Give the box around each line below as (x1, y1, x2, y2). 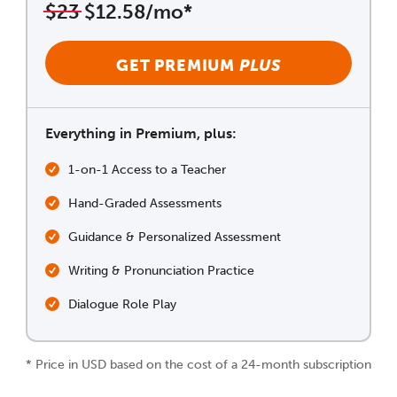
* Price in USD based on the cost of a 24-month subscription (26, 356, 371, 372)
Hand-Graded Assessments (68, 195, 222, 211)
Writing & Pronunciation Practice (68, 262, 254, 278)
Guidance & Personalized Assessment (68, 229, 281, 245)
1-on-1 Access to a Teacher (68, 161, 226, 177)
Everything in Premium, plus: (45, 124, 237, 142)
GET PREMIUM (116, 55, 239, 75)
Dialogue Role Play (68, 296, 176, 312)
